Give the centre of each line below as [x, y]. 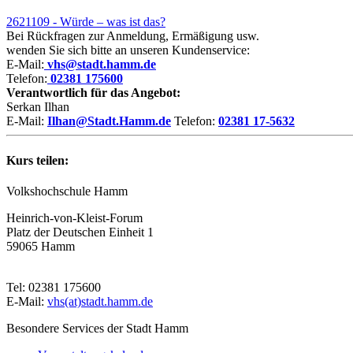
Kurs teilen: [37, 160]
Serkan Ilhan [38, 107]
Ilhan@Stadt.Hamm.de [109, 121]
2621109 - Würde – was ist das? [86, 22]
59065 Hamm [41, 246]
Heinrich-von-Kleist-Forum [74, 217]
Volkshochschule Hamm [67, 191]
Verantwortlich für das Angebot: [93, 93]
